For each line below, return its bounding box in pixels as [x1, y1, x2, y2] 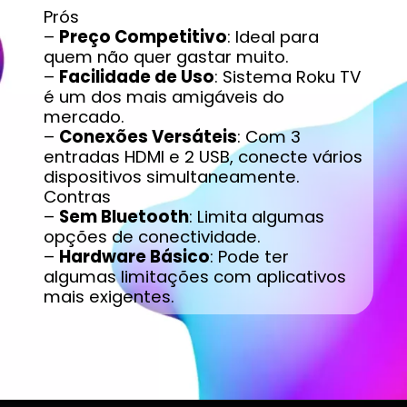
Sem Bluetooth [58, 204, 189, 228]
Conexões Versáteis [58, 124, 237, 148]
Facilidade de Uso [58, 65, 214, 88]
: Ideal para [226, 25, 319, 48]
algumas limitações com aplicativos [43, 264, 346, 288]
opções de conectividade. [43, 224, 261, 248]
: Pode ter [209, 244, 289, 268]
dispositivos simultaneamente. [43, 164, 300, 188]
